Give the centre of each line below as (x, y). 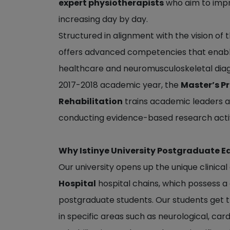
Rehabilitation (91, 101)
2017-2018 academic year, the (120, 85)
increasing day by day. (103, 19)
